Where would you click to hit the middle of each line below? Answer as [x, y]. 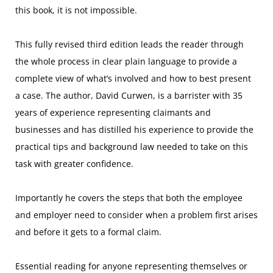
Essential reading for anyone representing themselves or [131, 266]
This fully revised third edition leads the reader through [129, 44]
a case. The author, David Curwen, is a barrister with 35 [129, 95]
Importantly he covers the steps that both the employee [129, 198]
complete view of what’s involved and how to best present [133, 78]
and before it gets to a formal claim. [88, 232]
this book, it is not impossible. [76, 10]
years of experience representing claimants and [113, 112]
